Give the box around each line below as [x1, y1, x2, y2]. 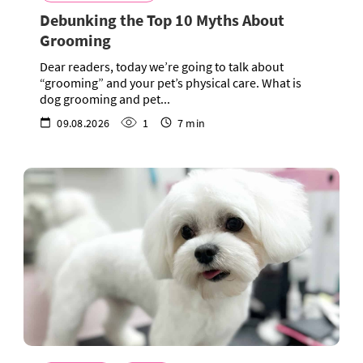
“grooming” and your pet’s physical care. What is [40, 74, 301, 91]
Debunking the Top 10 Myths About [40, 9, 284, 30]
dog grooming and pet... [40, 90, 170, 107]
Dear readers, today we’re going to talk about [40, 58, 284, 75]
